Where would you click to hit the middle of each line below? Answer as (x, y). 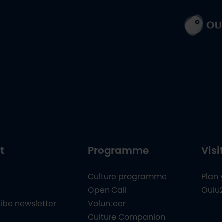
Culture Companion (126, 217)
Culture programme (127, 177)
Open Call (107, 190)
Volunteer (107, 203)
